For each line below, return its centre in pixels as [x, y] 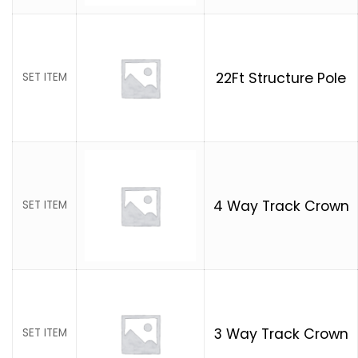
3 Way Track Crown [281, 334]
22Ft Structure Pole [281, 78]
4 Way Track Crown [281, 206]
